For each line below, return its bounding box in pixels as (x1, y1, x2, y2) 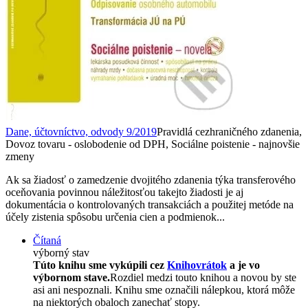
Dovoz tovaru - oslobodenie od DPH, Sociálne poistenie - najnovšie (5, 137, 300, 150)
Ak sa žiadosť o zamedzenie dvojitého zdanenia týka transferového (5, 173, 296, 186)
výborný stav (33, 246, 89, 258)
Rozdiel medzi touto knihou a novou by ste (110, 271, 296, 283)
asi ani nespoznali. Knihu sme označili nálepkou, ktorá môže (33, 283, 295, 296)
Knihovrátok (167, 258, 227, 271)
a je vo (227, 258, 260, 271)
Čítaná (33, 234, 61, 246)
